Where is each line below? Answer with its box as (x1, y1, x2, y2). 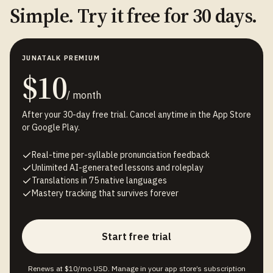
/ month (66, 89, 102, 101)
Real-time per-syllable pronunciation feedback (32, 149, 210, 160)
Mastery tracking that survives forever (32, 188, 179, 199)
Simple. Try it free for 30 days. (10, 2, 257, 29)
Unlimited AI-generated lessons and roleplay (32, 162, 204, 173)
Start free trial (102, 230, 171, 243)
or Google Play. (22, 122, 80, 133)
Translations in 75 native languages (32, 175, 167, 186)
